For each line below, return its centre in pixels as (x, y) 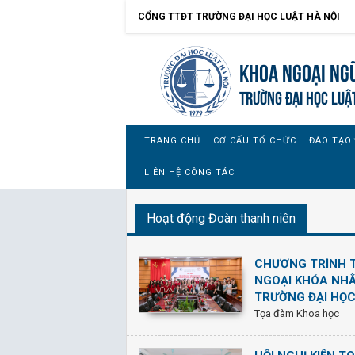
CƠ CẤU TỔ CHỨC (255, 141)
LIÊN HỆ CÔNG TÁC (189, 172)
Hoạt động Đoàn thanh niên (221, 218)
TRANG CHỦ (172, 141)
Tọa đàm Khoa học (297, 313)
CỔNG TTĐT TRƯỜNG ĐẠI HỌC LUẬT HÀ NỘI (239, 17)
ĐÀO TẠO (330, 141)
